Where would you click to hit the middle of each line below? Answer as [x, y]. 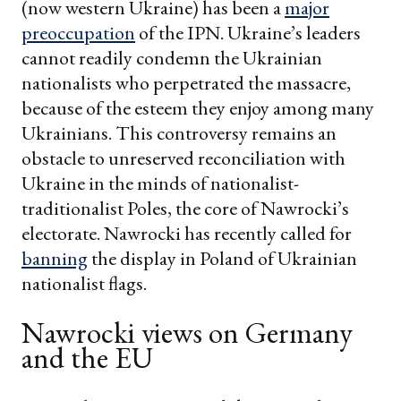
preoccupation [78, 32]
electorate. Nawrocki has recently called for [187, 233]
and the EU [87, 358]
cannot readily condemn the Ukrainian [172, 57]
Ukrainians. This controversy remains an [179, 132]
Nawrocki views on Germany [187, 333]
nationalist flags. [84, 283]
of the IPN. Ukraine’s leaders [248, 32]
